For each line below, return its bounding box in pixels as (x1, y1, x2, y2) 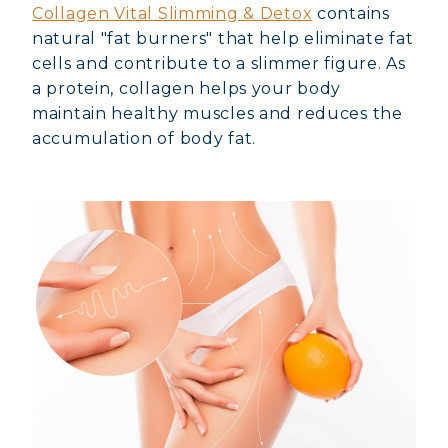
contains (312, 4, 390, 23)
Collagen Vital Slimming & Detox (32, 4, 313, 23)
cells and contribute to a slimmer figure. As (32, 54, 406, 73)
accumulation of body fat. (32, 129, 257, 148)
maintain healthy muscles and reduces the (32, 104, 403, 123)
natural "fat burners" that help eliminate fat (32, 29, 414, 48)
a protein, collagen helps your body (32, 79, 342, 98)
